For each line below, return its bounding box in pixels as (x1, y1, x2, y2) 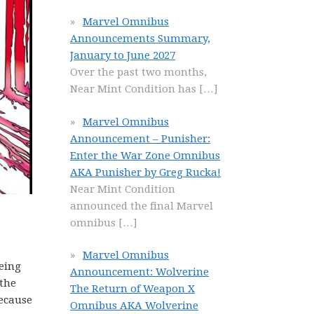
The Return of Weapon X (70, 282, 195, 295)
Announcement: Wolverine (70, 266, 209, 278)
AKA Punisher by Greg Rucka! (70, 165, 221, 179)
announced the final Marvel (70, 199, 213, 212)
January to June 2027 (70, 49, 175, 62)
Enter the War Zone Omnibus (70, 149, 220, 162)
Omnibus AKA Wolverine (70, 299, 198, 312)
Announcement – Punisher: (70, 132, 210, 145)
